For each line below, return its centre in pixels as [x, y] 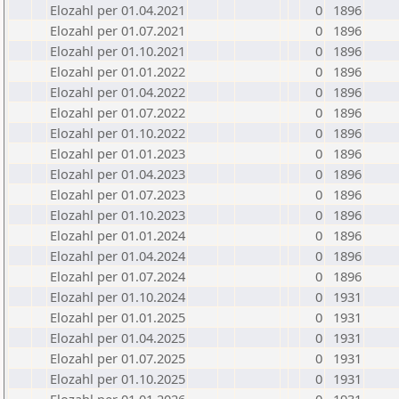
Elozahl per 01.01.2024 [118, 235]
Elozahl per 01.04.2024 [118, 256]
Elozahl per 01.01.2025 [118, 317]
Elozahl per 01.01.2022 [118, 71]
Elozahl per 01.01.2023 [118, 153]
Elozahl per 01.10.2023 [118, 215]
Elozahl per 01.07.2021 [118, 30]
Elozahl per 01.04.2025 [118, 338]
